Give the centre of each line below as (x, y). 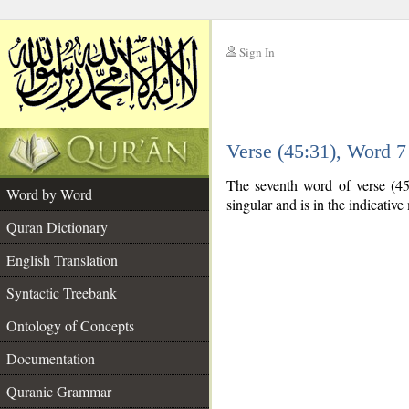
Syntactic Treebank (62, 293)
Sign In (257, 52)
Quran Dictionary (57, 227)
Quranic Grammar (59, 391)
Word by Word (49, 194)
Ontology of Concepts (70, 325)
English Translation (62, 260)
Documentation (51, 358)
